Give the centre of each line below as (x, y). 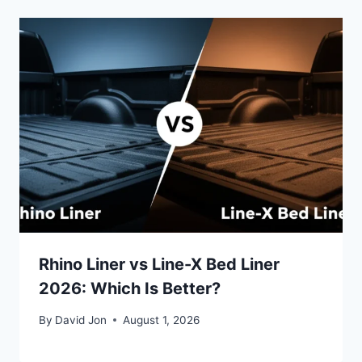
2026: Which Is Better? (130, 289)
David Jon (81, 320)
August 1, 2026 (162, 320)
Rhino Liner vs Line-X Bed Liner (159, 265)
